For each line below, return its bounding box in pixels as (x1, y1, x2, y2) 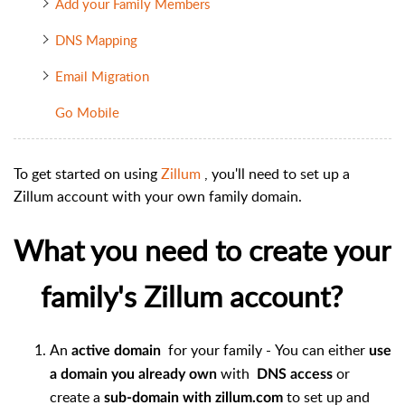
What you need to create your (14, 230, 391, 270)
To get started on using (14, 163, 161, 184)
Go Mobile (54, 102, 119, 121)
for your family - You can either (165, 339, 369, 360)
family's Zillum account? (41, 276, 364, 316)
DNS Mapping (54, 30, 148, 49)
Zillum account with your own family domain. (14, 185, 302, 206)
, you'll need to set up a (204, 163, 350, 184)
